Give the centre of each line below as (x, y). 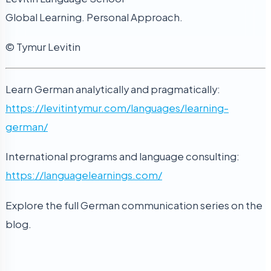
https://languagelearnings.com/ (84, 175)
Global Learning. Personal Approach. (94, 17)
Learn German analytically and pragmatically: (113, 90)
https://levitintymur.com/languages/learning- (117, 108)
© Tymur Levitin (43, 47)
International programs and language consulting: (122, 157)
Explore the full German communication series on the (134, 205)
